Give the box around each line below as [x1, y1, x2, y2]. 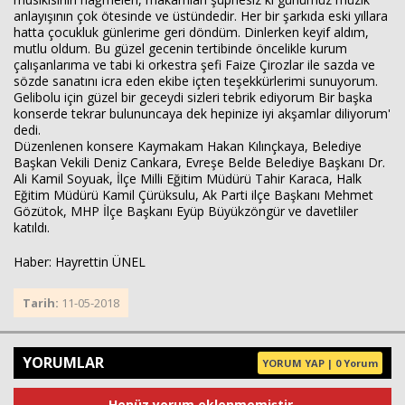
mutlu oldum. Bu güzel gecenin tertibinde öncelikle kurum [14, 40, 347, 57]
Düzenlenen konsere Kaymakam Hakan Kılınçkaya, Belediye [14, 137, 362, 155]
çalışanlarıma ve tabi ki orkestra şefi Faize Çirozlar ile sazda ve [14, 56, 375, 73]
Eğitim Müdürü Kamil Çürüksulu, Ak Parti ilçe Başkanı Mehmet [14, 186, 373, 203]
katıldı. [14, 219, 50, 236]
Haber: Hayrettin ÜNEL [14, 253, 146, 270]
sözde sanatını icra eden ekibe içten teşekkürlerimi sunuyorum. [14, 72, 378, 89]
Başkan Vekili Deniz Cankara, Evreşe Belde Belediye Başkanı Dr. [14, 154, 385, 171]
